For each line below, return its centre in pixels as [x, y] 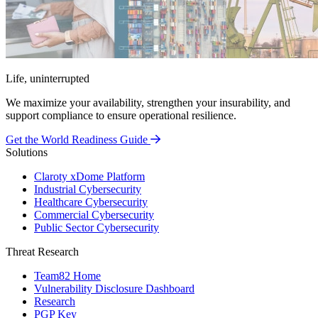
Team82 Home [67, 275]
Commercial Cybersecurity [94, 214]
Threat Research [42, 251]
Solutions [27, 152]
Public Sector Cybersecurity [97, 227]
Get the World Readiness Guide [77, 139]
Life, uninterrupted [48, 78]
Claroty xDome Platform [89, 176]
